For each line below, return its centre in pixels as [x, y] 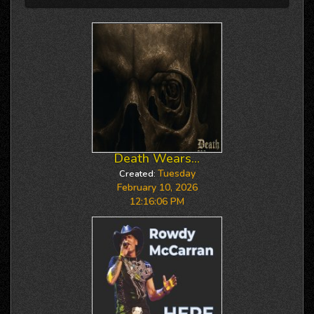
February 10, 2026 [157, 187]
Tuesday [176, 173]
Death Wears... [157, 158]
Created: [137, 174]
